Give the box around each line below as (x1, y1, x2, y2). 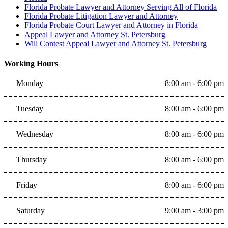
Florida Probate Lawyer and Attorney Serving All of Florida (24, 2, 217, 11)
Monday (16, 79, 43, 88)
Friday (16, 181, 37, 190)
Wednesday (16, 130, 53, 139)
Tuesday (16, 104, 43, 113)
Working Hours (4, 59, 58, 68)
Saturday (16, 206, 45, 215)
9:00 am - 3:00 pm (164, 206, 224, 215)
